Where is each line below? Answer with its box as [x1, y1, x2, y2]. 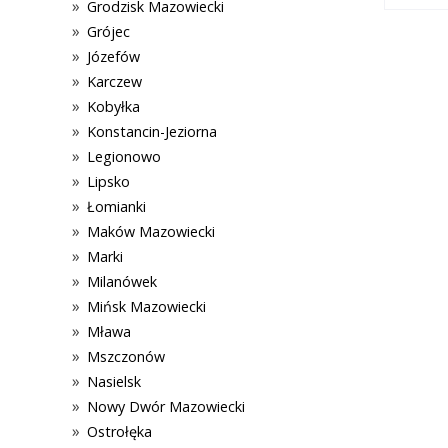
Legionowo [87, 146, 162, 166]
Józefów [87, 46, 141, 66]
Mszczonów [87, 346, 166, 366]
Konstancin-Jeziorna [87, 121, 218, 141]
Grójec [87, 21, 131, 41]
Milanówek [87, 271, 158, 291]
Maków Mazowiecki [87, 221, 216, 241]
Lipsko [87, 171, 131, 191]
